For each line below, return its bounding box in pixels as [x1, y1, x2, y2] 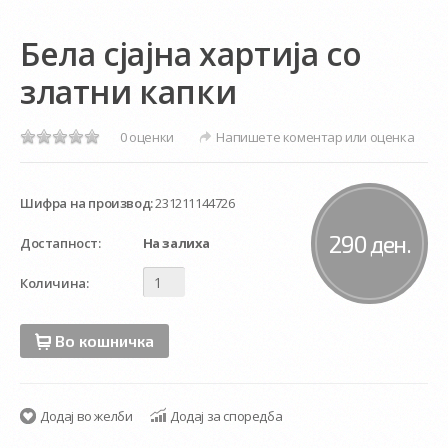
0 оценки [120, 128, 174, 147]
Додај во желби [40, 407, 133, 425]
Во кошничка [55, 331, 154, 351]
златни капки [20, 69, 237, 113]
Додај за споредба [170, 407, 283, 425]
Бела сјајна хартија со [20, 31, 362, 75]
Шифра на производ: [20, 194, 153, 213]
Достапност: [20, 234, 101, 253]
